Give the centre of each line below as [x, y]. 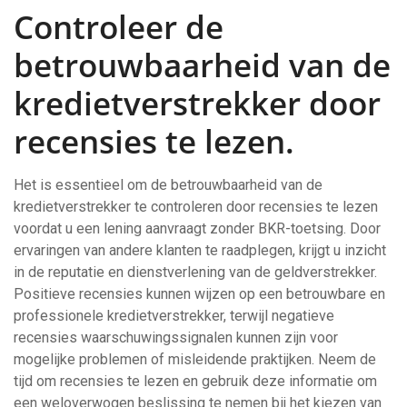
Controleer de [119, 27]
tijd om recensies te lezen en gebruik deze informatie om [195, 381]
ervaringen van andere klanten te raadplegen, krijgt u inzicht [200, 250]
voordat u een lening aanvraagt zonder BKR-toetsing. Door [197, 228]
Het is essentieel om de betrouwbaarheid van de [168, 185]
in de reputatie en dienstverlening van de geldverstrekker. [195, 272]
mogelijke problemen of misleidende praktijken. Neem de [195, 359]
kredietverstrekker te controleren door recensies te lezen [196, 207]
